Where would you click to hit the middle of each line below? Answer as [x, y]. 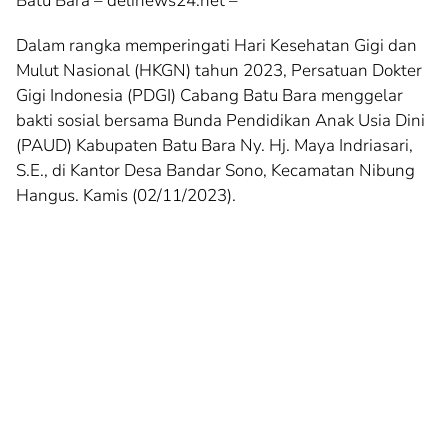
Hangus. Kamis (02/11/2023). [126, 195]
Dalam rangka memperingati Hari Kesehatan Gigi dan [216, 45]
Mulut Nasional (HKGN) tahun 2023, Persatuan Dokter [219, 70]
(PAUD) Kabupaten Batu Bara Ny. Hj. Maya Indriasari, [214, 145]
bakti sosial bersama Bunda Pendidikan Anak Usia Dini [220, 120]
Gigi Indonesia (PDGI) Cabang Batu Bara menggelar [209, 95]
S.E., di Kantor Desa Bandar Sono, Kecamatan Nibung [215, 170]
